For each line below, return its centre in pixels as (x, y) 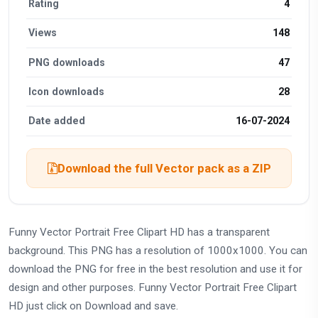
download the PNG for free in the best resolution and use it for (155, 269)
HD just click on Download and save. (93, 306)
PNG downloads (67, 62)
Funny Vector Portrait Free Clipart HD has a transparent (139, 232)
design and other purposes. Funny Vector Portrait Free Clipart (153, 287)
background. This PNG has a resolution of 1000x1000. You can (158, 250)
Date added (57, 121)
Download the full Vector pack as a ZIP (164, 168)
